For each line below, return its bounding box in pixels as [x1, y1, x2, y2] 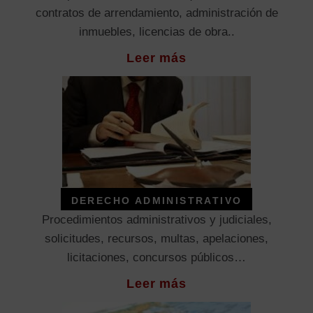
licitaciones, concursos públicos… [67, 251, 246, 265]
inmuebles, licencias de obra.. [78, 25, 235, 39]
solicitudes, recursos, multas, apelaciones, [45, 232, 268, 246]
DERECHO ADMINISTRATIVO [71, 195, 242, 207]
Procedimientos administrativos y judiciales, [41, 213, 272, 227]
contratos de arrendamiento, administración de [35, 6, 278, 20]
